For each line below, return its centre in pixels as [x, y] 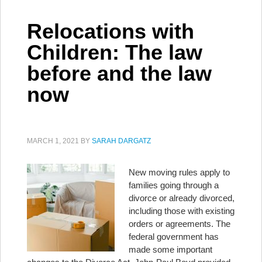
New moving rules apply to [179, 172]
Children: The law [115, 52]
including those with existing [182, 211]
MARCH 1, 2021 [53, 141]
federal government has [174, 237]
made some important [170, 249]
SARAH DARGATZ [121, 141]
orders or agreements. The [180, 224]
